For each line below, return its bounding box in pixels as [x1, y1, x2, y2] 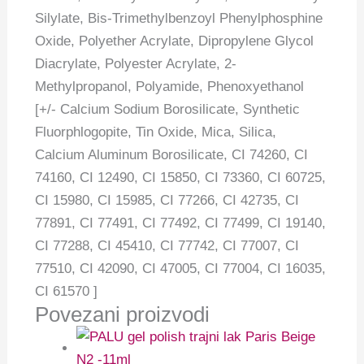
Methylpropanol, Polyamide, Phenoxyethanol [35, 79, 305, 95]
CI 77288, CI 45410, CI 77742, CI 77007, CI [35, 238, 300, 254]
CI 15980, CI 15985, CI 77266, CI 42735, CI [35, 193, 300, 209]
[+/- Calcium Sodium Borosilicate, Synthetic [35, 102, 301, 118]
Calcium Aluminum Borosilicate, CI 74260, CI [35, 147, 309, 163]
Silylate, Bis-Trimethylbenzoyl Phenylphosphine [35, 11, 323, 27]
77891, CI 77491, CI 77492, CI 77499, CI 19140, [35, 215, 327, 232]
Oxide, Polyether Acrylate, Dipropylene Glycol [35, 33, 314, 50]
